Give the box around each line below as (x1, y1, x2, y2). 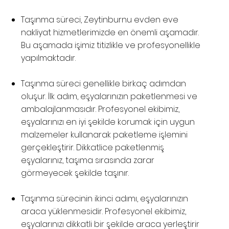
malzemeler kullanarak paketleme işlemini (21, 129, 188, 141)
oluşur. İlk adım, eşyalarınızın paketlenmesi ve (21, 90, 198, 103)
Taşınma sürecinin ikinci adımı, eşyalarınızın (21, 193, 189, 205)
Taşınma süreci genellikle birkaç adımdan (21, 78, 187, 90)
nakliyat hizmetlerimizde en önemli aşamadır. (21, 27, 199, 39)
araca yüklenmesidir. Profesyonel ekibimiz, (21, 205, 187, 218)
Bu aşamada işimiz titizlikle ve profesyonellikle (21, 39, 201, 52)
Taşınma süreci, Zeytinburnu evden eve (21, 14, 179, 26)
